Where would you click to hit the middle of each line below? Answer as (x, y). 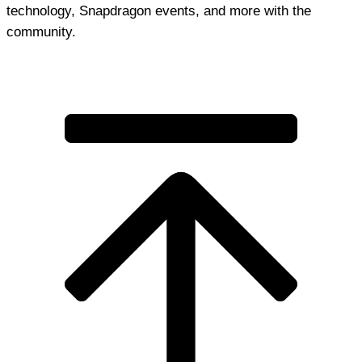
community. (41, 32)
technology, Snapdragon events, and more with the (159, 11)
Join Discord (181, 63)
